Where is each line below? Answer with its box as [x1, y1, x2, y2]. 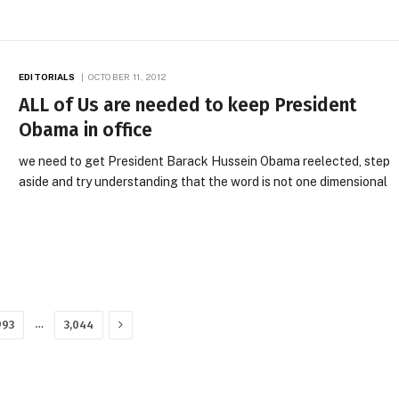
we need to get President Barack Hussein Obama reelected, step [19, 153, 391, 168]
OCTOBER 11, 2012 [87, 70, 167, 82]
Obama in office [19, 118, 153, 142]
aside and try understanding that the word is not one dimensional [19, 174, 388, 189]
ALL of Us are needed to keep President [19, 93, 357, 117]
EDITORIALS [19, 70, 76, 82]
